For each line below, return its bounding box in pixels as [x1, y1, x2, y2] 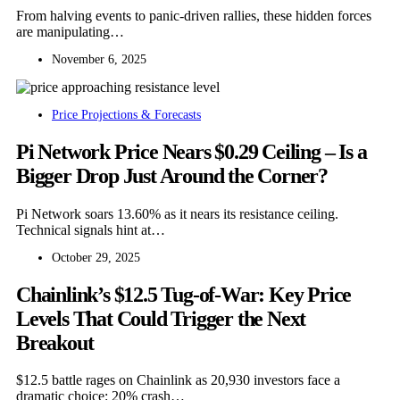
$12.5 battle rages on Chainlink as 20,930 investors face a [16, 372, 340, 388]
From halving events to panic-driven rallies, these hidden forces [16, 7, 371, 23]
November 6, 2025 [52, 52, 146, 66]
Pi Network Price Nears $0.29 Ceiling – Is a [16, 139, 367, 163]
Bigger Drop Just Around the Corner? [16, 163, 328, 187]
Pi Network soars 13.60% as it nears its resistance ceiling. [16, 205, 338, 221]
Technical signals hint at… [16, 221, 165, 237]
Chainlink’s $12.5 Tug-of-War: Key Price [16, 282, 352, 306]
